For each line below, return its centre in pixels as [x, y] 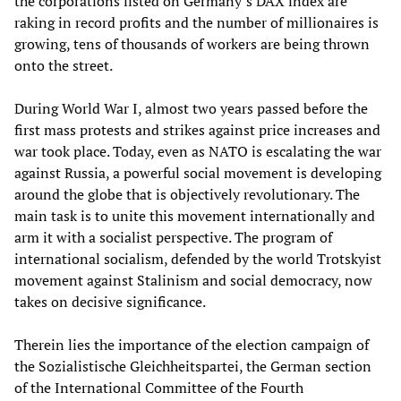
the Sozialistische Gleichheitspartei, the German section [193, 367]
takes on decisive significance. [110, 302]
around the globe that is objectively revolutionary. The [187, 195]
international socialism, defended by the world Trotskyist [198, 259]
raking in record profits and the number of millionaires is [196, 23]
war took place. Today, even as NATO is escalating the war [198, 152]
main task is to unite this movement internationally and [195, 216]
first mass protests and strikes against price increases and [197, 130]
